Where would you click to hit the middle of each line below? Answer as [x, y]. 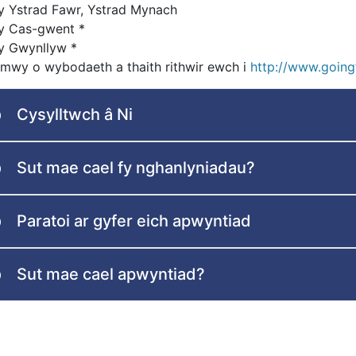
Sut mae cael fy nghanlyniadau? [136, 168]
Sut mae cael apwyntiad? [111, 275]
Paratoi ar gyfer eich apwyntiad [134, 221]
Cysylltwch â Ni [75, 115]
